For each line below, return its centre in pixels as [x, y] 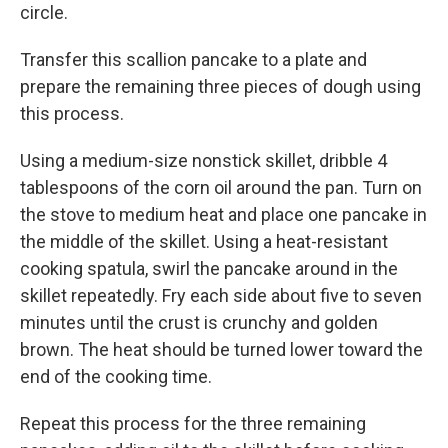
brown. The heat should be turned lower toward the [221, 350]
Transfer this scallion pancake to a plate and [193, 60]
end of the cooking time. [116, 377]
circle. [44, 13]
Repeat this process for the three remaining [193, 424]
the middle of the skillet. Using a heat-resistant [204, 242]
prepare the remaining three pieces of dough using [220, 87]
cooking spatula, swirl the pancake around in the [209, 269]
